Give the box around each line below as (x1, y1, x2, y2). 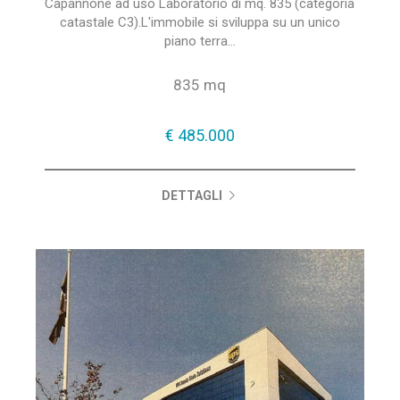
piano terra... (163, 33, 236, 49)
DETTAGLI (162, 188, 226, 203)
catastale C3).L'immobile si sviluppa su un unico (59, 14, 340, 30)
